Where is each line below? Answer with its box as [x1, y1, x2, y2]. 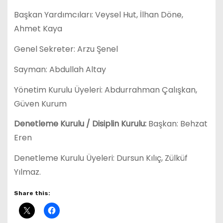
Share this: [13, 189, 50, 197]
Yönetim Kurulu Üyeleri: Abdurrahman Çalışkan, [13, 84, 197, 96]
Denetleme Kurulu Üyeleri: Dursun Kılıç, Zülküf [13, 152, 188, 164]
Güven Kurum [13, 98, 67, 110]
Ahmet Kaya [13, 23, 62, 35]
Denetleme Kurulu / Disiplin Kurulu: [13, 118, 146, 130]
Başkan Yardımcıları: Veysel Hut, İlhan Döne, [13, 9, 183, 21]
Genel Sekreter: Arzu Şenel [13, 43, 118, 55]
